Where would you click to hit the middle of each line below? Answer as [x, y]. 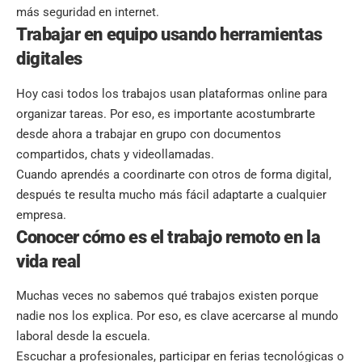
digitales [49, 59]
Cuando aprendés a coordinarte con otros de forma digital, [174, 174]
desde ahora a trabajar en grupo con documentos [149, 134]
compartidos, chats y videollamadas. [115, 154]
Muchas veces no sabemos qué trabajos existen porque [167, 295]
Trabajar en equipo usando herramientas [169, 35]
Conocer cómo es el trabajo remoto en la [168, 237]
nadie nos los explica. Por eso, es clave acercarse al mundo [177, 316]
